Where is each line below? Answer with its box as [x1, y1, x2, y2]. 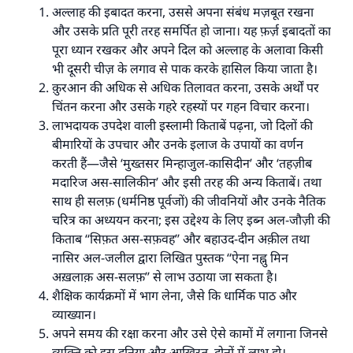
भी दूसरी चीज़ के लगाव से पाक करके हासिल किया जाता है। [52, 60, 318, 77]
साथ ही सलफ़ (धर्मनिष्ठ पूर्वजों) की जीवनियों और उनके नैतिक [52, 192, 325, 210]
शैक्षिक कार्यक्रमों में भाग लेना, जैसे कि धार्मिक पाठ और [52, 287, 297, 304]
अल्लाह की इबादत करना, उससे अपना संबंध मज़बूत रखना [52, 3, 314, 20]
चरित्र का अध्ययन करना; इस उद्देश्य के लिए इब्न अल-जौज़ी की [52, 211, 330, 229]
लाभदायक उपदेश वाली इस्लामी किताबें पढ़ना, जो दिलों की [52, 117, 313, 134]
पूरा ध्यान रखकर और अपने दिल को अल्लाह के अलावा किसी [52, 41, 323, 58]
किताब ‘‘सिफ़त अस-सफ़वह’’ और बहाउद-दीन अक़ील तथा [52, 230, 310, 247]
